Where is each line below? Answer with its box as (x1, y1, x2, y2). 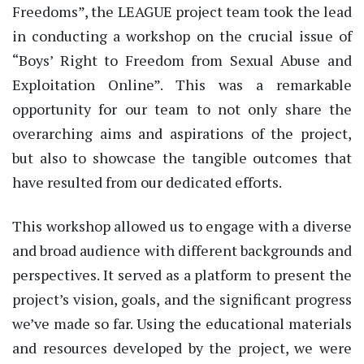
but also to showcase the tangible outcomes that (12, 148, 352, 168)
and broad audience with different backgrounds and (12, 240, 352, 260)
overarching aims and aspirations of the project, (12, 123, 352, 144)
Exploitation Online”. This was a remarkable (12, 75, 352, 95)
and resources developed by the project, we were (12, 337, 352, 357)
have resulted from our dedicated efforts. (12, 172, 282, 193)
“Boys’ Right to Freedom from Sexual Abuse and (12, 50, 352, 71)
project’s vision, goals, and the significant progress (12, 288, 352, 309)
